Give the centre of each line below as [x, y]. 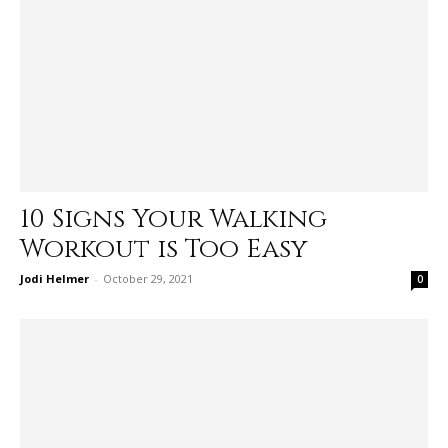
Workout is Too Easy [164, 249]
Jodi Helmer [54, 278]
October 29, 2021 [148, 278]
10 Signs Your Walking [173, 219]
